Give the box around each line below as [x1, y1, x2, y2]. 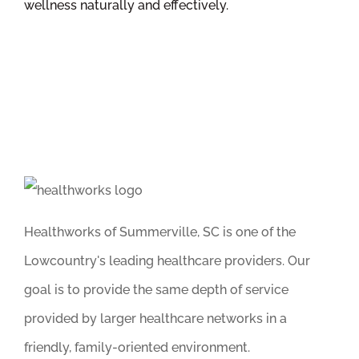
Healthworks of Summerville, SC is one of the [24, 224, 296, 240]
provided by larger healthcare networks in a [24, 310, 287, 326]
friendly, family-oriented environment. [24, 339, 250, 355]
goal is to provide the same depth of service [24, 281, 288, 297]
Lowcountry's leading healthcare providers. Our [24, 252, 310, 268]
